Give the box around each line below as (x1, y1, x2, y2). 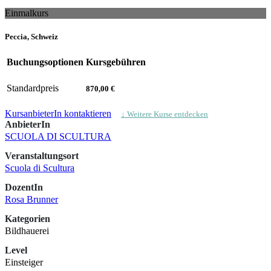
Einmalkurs (5, 8, 48, 19)
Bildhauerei (5, 226, 49, 237)
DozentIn (5, 182, 43, 193)
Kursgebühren (86, 57, 146, 68)
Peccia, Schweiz (5, 32, 58, 42)
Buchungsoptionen (7, 57, 83, 68)
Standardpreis (7, 83, 59, 94)
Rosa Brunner (5, 194, 58, 205)
